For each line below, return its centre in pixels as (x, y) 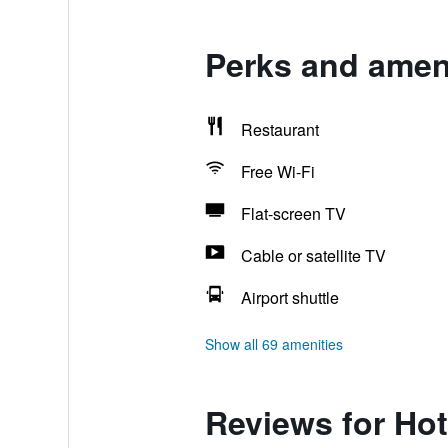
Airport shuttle (289, 297)
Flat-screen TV (293, 213)
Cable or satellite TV (313, 255)
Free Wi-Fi (277, 171)
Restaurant (279, 129)
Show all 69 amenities (273, 344)
